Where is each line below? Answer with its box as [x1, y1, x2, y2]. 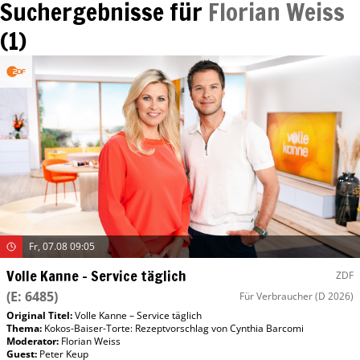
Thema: [6, 321, 44, 336]
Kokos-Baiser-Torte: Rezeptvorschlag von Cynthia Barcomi [44, 321, 304, 336]
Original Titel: [6, 309, 75, 323]
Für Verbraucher [239, 289, 313, 304]
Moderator [6, 334, 56, 349]
